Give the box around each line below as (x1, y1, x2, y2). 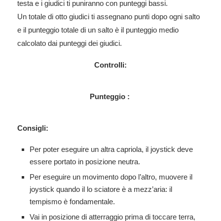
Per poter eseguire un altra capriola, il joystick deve (30, 145, 193, 153)
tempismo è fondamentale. (30, 197, 115, 206)
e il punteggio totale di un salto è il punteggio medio (17, 25, 179, 34)
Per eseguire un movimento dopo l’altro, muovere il (30, 172, 192, 181)
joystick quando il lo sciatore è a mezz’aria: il (30, 184, 172, 193)
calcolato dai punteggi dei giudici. (17, 38, 122, 47)
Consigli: (17, 123, 48, 132)
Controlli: (94, 60, 127, 69)
